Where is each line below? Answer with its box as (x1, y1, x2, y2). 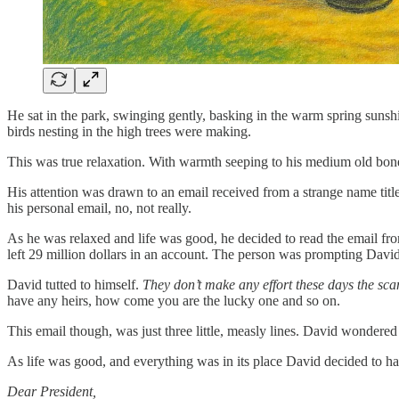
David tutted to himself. (7, 276, 142, 292)
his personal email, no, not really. (7, 199, 191, 216)
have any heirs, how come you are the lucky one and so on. (7, 292, 340, 308)
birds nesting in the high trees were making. (7, 123, 251, 139)
